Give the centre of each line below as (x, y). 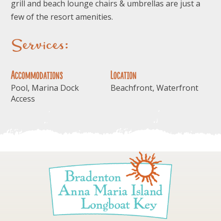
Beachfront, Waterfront (154, 88)
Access (23, 99)
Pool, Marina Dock (45, 88)
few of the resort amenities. (62, 17)
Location (123, 75)
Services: (40, 46)
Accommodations (37, 75)
